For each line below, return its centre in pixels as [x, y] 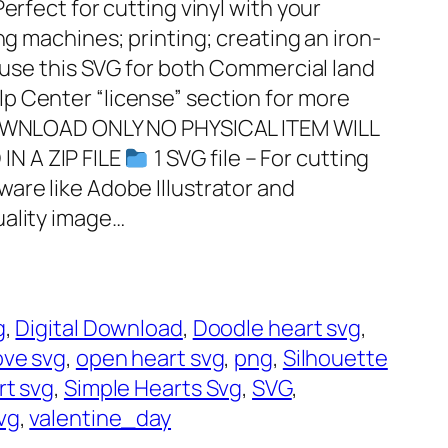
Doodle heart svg [277, 328]
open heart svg [150, 358]
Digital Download [99, 328]
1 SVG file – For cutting [259, 158]
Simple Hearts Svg [153, 388]
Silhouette [335, 358]
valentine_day [100, 418]
